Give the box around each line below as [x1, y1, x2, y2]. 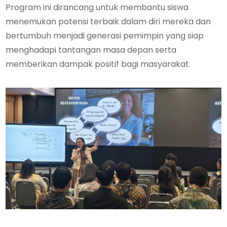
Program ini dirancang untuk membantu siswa [6, 2, 189, 14]
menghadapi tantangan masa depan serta [6, 44, 177, 56]
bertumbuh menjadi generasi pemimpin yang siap [6, 30, 204, 42]
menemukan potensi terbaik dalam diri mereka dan [6, 16, 211, 28]
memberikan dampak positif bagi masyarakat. [6, 58, 191, 70]
